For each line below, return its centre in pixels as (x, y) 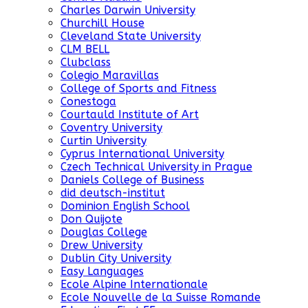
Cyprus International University (142, 154)
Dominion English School (125, 206)
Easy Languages (102, 272)
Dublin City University (116, 258)
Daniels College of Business (132, 180)
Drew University (101, 245)
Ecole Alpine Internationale (134, 285)
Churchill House (102, 23)
